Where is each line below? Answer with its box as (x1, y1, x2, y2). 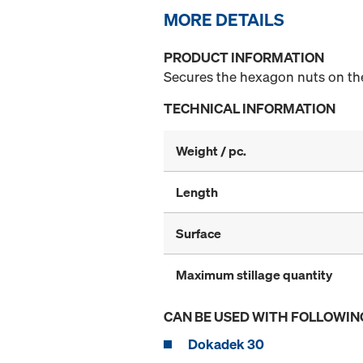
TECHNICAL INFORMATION (164, 99, 335, 118)
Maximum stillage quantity (176, 266, 332, 284)
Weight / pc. (176, 142, 246, 160)
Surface (176, 224, 221, 243)
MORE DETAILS (164, 8, 284, 32)
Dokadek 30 (188, 335, 264, 354)
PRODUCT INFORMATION (164, 48, 324, 67)
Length (176, 183, 218, 202)
